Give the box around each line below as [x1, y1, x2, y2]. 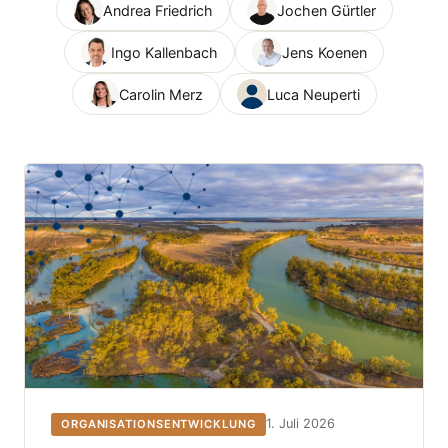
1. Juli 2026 [265, 416, 335, 432]
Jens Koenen [282, 43, 367, 61]
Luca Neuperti [266, 85, 360, 103]
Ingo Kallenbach [111, 43, 218, 61]
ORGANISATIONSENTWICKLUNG [61, 416, 256, 431]
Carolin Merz [118, 85, 203, 103]
